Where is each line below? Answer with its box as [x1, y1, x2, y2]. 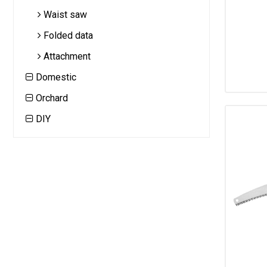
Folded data [41, 30, 93, 41]
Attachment [41, 51, 91, 62]
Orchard [33, 92, 68, 104]
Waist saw [41, 9, 87, 20]
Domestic [33, 72, 76, 83]
